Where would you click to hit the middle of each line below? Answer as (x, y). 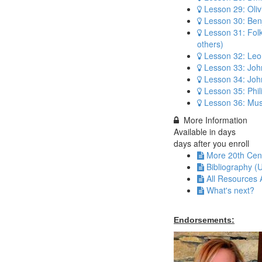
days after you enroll (211, 144)
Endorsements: (204, 220)
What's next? (230, 190)
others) (210, 44)
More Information (216, 120)
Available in (196, 132)
